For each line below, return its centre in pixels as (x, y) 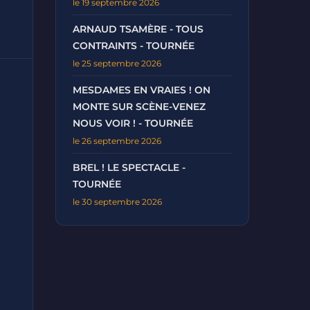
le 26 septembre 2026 (117, 141)
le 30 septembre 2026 (117, 202)
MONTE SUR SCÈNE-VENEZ (139, 107)
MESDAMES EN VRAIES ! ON (142, 90)
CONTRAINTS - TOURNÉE (134, 46)
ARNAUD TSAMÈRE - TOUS (138, 29)
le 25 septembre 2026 (117, 63)
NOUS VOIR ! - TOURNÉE (133, 123)
